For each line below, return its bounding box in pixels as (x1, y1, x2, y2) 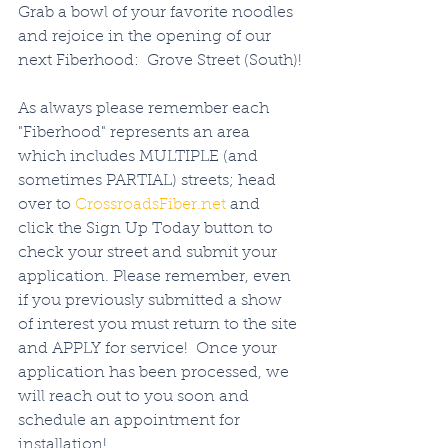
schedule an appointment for (18, 413, 244, 429)
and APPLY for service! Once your (18, 341, 281, 357)
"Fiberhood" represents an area (18, 125, 254, 141)
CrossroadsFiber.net (75, 197, 226, 213)
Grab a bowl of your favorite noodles (18, 5, 297, 21)
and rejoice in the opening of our (18, 29, 275, 45)
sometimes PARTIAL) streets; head (18, 173, 280, 189)
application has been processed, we (18, 365, 293, 381)
